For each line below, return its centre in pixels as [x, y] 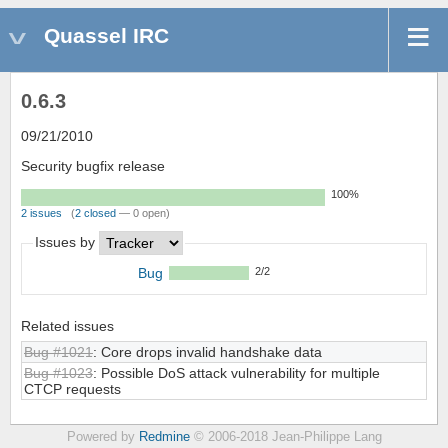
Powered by [102, 437]
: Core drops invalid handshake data [207, 352]
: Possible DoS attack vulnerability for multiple [236, 373]
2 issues [41, 213]
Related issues [67, 326]
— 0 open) [143, 213]
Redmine [164, 437]
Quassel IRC [106, 35]
